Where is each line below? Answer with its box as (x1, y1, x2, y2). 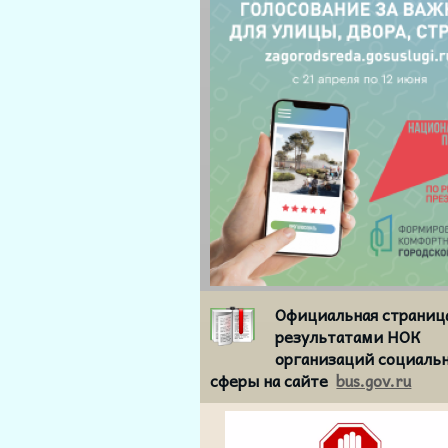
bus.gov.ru (336, 367, 412, 394)
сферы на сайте (210, 367, 337, 394)
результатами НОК (275, 323, 422, 350)
